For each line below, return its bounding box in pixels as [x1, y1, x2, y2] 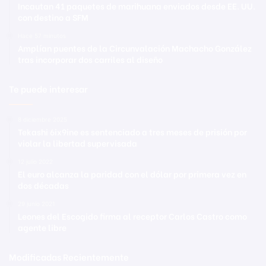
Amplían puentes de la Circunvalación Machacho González [18, 42, 252, 55]
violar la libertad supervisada [18, 137, 137, 150]
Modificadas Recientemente [9, 250, 129, 264]
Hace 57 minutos [18, 32, 66, 40]
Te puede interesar [9, 82, 88, 96]
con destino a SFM [18, 11, 88, 24]
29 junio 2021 [18, 200, 55, 208]
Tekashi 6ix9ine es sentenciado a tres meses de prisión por [18, 125, 247, 138]
